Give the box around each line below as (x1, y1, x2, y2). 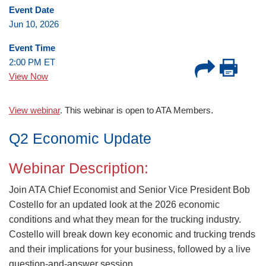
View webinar (9, 106, 60, 115)
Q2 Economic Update (9, 130, 151, 147)
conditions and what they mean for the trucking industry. (9, 214, 241, 224)
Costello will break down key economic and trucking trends (9, 229, 255, 239)
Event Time (9, 43, 55, 53)
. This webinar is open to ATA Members (60, 106, 211, 115)
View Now (9, 71, 48, 81)
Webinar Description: (9, 160, 161, 176)
